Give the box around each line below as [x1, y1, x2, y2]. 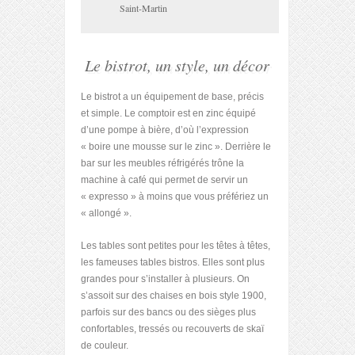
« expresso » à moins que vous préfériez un [81, 190, 269, 202]
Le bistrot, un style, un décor [84, 54, 269, 75]
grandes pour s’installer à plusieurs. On [81, 273, 250, 284]
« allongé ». [81, 207, 132, 219]
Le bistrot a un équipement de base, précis [81, 90, 264, 102]
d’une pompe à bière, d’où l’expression [81, 124, 249, 136]
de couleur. [81, 339, 128, 351]
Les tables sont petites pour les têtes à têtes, [81, 239, 270, 251]
